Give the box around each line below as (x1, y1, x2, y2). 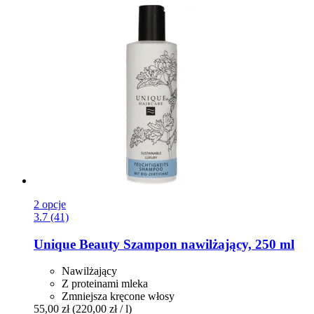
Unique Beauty (34, 236, 120, 252)
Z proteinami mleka (62, 278, 148, 290)
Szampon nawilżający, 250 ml (120, 236, 294, 252)
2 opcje (34, 198, 66, 210)
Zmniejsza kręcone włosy (62, 290, 175, 303)
